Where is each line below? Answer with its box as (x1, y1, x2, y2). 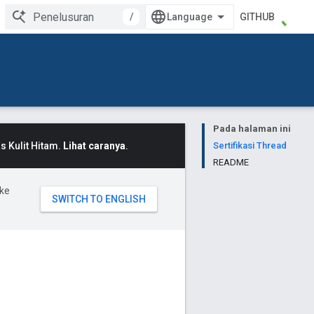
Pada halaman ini (213, 123, 291, 134)
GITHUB (240, 11, 275, 22)
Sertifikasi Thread (213, 140, 287, 151)
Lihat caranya (63, 140, 125, 151)
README (213, 157, 249, 168)
